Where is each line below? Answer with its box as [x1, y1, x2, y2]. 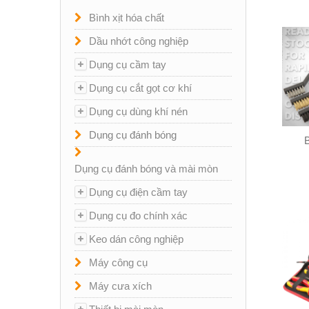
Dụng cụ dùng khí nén [89, 106, 188, 117]
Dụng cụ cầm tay [89, 59, 166, 70]
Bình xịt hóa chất [89, 12, 164, 23]
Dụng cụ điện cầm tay [89, 186, 188, 198]
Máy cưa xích [89, 280, 152, 292]
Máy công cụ [89, 257, 148, 268]
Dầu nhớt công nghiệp [89, 35, 188, 47]
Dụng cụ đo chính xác [89, 210, 188, 221]
